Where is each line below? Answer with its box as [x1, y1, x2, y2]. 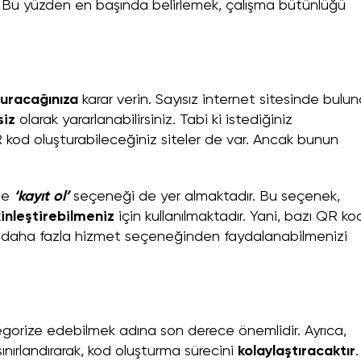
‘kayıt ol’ [14, 189, 73, 205]
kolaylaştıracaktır [238, 344, 355, 359]
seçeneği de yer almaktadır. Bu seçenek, [73, 189, 340, 205]
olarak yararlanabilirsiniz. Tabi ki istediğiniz [19, 113, 293, 128]
